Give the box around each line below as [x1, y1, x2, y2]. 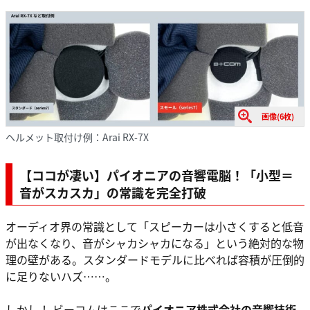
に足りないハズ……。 [6, 268, 116, 285]
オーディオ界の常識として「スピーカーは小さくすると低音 [6, 218, 304, 235]
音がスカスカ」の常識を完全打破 [19, 183, 206, 202]
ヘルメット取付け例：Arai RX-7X [6, 130, 149, 145]
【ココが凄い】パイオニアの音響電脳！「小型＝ [19, 166, 293, 185]
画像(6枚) [262, 111, 294, 122]
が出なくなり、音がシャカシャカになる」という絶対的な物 [6, 235, 304, 252]
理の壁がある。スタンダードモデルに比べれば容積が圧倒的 [6, 251, 304, 268]
